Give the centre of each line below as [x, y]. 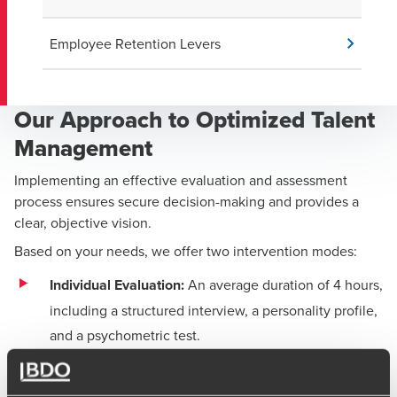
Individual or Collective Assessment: [165, 371]
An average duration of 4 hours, [284, 284]
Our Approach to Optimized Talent [195, 120]
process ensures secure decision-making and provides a [187, 201]
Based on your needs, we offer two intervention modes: [186, 251]
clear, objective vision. [83, 222]
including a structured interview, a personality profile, [214, 310]
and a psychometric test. [125, 335]
